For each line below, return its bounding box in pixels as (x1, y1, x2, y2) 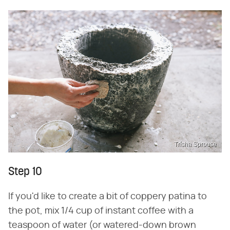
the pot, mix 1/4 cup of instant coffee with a (8, 206, 194, 216)
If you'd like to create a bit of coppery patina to (8, 191, 207, 201)
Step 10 (8, 166, 42, 178)
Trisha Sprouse (174, 140, 217, 148)
